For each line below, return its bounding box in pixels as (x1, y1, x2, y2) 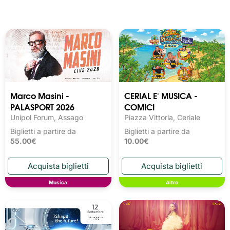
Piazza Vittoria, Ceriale (124, 112, 200, 122)
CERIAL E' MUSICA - (124, 88, 198, 102)
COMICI (124, 100, 155, 113)
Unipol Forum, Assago (10, 112, 83, 122)
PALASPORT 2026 (10, 100, 74, 113)
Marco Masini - (10, 88, 69, 102)
